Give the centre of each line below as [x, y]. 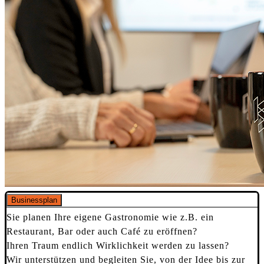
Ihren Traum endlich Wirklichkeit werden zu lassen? [118, 245]
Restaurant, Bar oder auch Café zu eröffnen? [103, 231]
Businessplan [34, 200]
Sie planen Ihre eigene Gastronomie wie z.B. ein [110, 217]
